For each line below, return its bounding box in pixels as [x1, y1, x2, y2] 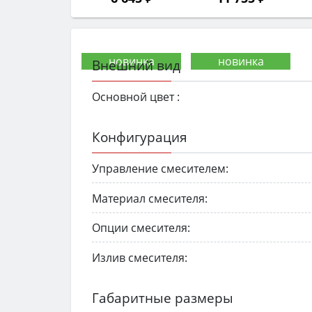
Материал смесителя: [92, 190, 208, 206]
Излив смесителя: [92, 250, 187, 266]
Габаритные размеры [92, 288, 233, 308]
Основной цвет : [92, 89, 180, 105]
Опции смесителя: [92, 220, 190, 236]
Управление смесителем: [92, 160, 228, 176]
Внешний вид [92, 56, 180, 75]
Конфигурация [92, 127, 187, 147]
